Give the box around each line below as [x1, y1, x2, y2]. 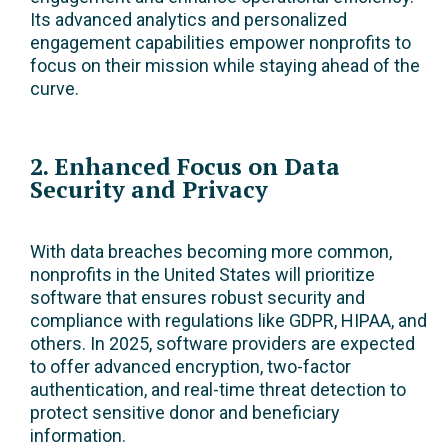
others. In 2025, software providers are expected [30, 333, 415, 355]
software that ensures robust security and [30, 287, 365, 309]
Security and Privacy [30, 174, 268, 206]
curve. [30, 78, 79, 100]
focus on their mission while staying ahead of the [30, 55, 420, 77]
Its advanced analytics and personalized [30, 9, 347, 31]
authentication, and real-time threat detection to [30, 379, 406, 401]
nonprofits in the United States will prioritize [30, 264, 375, 286]
